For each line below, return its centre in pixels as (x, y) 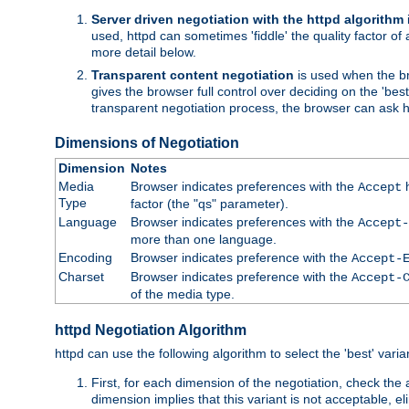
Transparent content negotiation (193, 74)
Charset (81, 276)
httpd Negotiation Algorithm (151, 330)
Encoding (85, 257)
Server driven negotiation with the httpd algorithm (247, 19)
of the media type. (182, 294)
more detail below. (144, 52)
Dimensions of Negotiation (147, 142)
